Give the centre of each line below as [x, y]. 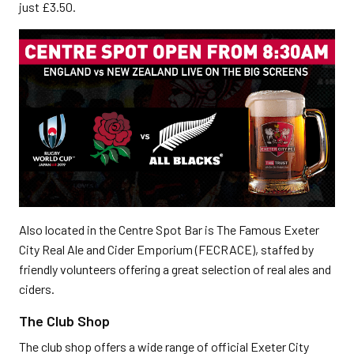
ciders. [37, 289]
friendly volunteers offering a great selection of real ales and [175, 269]
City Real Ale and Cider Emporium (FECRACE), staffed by [166, 249]
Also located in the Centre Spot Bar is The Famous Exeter [169, 230]
